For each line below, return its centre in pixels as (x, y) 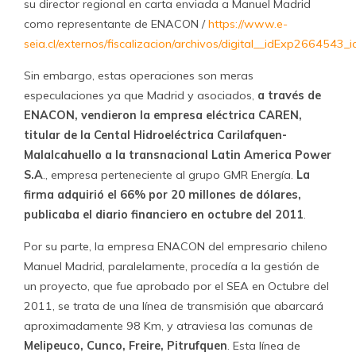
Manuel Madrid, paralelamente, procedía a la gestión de (172, 266)
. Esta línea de (264, 346)
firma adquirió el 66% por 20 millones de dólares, (163, 195)
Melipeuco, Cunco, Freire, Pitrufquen (126, 346)
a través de (289, 95)
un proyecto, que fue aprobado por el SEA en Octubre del (176, 286)
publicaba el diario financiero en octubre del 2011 (164, 215)
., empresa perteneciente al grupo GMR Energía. (170, 175)
